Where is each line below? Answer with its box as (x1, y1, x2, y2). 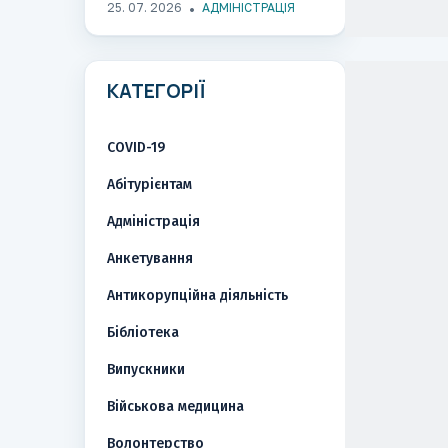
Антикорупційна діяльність (106, 287, 288, 305)
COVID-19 (106, 139, 165, 157)
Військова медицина (106, 398, 244, 416)
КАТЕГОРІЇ (106, 78, 205, 105)
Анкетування (106, 250, 193, 268)
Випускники (106, 361, 185, 379)
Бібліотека (106, 324, 179, 342)
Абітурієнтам (106, 176, 192, 194)
